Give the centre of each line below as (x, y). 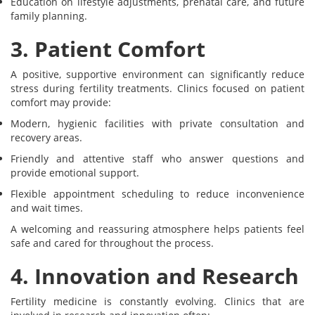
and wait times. (47, 208)
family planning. (49, 16)
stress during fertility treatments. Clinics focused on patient (157, 89)
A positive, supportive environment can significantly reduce (157, 75)
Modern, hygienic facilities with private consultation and (157, 124)
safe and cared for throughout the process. (112, 243)
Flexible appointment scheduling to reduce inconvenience (157, 194)
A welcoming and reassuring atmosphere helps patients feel (157, 229)
